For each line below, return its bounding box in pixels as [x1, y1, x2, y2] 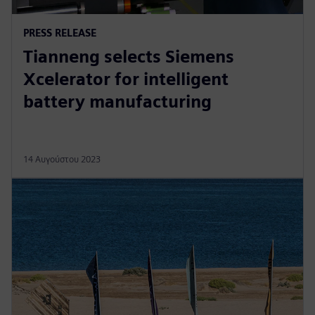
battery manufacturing [23, 91, 212, 112]
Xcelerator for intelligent [23, 68, 229, 89]
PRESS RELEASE [23, 26, 96, 39]
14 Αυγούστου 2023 [23, 153, 101, 165]
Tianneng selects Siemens [23, 46, 234, 67]
